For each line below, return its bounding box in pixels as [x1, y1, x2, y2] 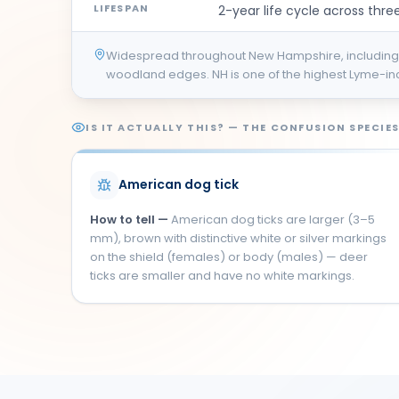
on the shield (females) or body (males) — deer [90, 248, 368, 265]
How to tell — [90, 210, 171, 228]
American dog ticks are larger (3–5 [171, 210, 375, 228]
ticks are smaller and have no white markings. [90, 266, 354, 284]
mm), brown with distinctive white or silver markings [90, 229, 387, 247]
